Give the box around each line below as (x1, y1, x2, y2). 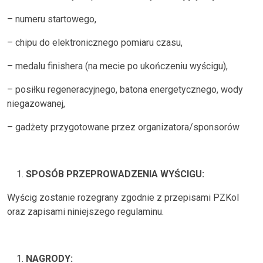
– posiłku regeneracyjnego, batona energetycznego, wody (7, 84, 243, 95)
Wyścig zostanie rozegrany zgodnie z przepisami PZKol (7, 192, 239, 203)
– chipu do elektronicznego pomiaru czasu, (7, 37, 183, 48)
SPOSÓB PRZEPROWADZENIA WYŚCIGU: (26, 168, 204, 180)
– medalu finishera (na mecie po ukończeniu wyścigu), (7, 60, 228, 72)
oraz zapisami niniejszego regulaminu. (7, 206, 164, 217)
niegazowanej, (7, 98, 65, 109)
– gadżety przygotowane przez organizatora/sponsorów (7, 122, 240, 133)
